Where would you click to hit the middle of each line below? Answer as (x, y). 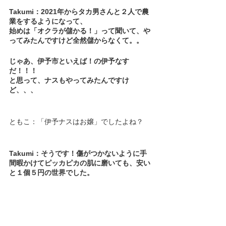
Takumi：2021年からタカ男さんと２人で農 (79, 11)
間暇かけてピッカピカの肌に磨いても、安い (80, 163)
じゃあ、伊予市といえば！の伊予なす (69, 61)
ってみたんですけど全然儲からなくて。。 (76, 40)
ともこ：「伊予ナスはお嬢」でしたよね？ (76, 121)
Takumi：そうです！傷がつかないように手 (78, 153)
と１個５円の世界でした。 (51, 172)
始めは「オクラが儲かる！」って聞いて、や (80, 31)
